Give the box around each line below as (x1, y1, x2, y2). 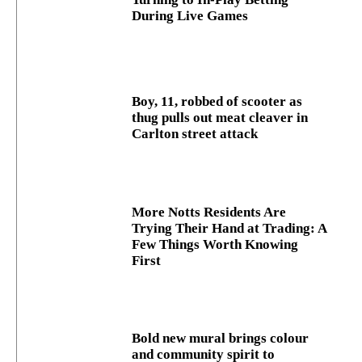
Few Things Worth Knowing (132, 236, 299, 252)
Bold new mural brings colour (132, 330, 309, 346)
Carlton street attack (132, 126, 259, 142)
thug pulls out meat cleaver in (132, 110, 309, 126)
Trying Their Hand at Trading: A (132, 220, 328, 236)
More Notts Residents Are (132, 204, 287, 220)
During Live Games (132, 8, 249, 24)
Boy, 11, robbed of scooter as (132, 94, 303, 110)
